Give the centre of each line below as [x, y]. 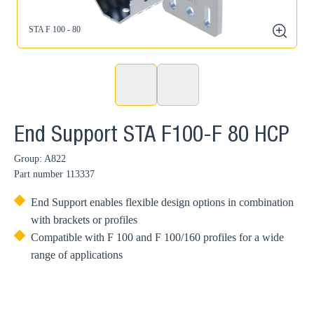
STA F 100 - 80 [55, 29]
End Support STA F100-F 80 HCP [151, 137]
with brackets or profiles [84, 220]
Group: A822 [40, 159]
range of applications [77, 255]
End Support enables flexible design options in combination [162, 202]
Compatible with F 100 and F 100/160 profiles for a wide [157, 237]
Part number [39, 174]
